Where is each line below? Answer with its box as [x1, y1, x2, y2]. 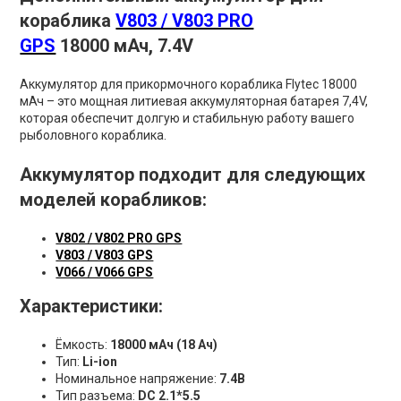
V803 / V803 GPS [55, 247, 154, 262]
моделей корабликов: [20, 188, 208, 210]
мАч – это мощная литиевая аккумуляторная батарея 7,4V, [20, 93, 369, 108]
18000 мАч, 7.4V [55, 34, 194, 56]
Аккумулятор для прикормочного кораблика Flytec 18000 [20, 76, 358, 91]
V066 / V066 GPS [55, 264, 154, 279]
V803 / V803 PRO [115, 9, 254, 31]
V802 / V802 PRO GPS [55, 230, 183, 245]
